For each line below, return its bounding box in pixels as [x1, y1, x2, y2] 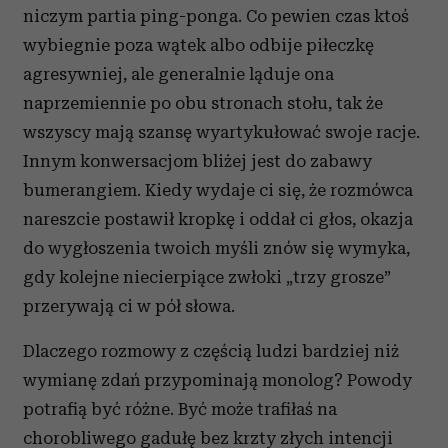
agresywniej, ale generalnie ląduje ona [23, 64, 334, 84]
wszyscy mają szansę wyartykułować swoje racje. [23, 122, 420, 142]
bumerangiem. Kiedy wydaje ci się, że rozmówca [23, 180, 413, 200]
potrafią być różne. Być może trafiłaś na [23, 399, 337, 419]
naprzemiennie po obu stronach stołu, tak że [23, 93, 383, 113]
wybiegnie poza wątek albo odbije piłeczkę [23, 35, 374, 55]
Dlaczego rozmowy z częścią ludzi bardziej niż [23, 341, 399, 361]
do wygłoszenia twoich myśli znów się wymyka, [23, 238, 410, 258]
